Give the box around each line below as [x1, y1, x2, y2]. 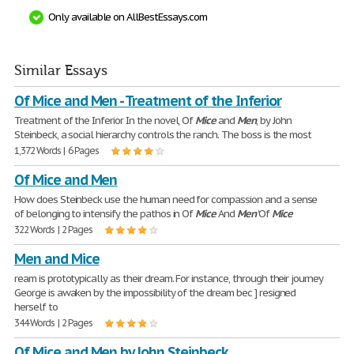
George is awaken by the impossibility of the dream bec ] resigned [14, 286, 296, 299]
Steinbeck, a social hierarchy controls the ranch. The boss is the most [14, 128, 312, 141]
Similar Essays [14, 62, 107, 79]
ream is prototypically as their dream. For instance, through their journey [14, 272, 324, 285]
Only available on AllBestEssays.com [48, 10, 207, 24]
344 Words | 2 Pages [14, 317, 93, 329]
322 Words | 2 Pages [14, 224, 93, 235]
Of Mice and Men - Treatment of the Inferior [14, 92, 282, 110]
